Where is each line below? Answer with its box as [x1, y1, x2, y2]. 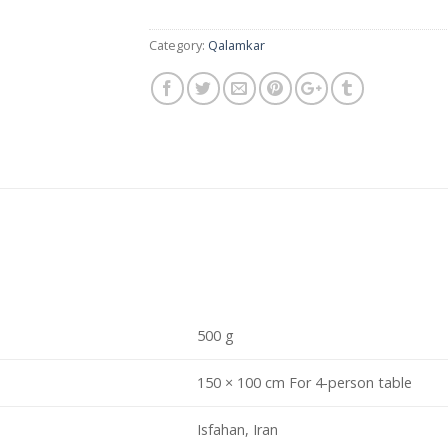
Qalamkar [208, 35, 265, 54]
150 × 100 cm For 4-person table [197, 373, 413, 393]
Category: [149, 35, 208, 54]
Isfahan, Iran [197, 420, 279, 440]
